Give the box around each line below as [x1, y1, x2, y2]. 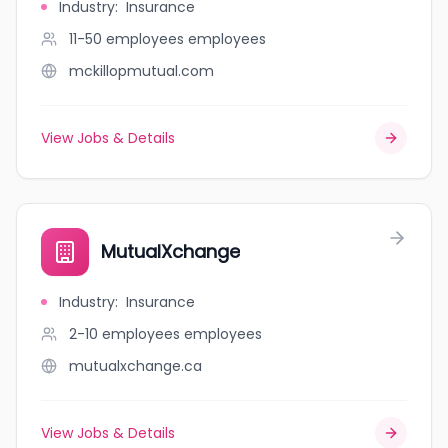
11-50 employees [69, 29, 184, 49]
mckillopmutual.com [69, 61, 214, 81]
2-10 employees [69, 324, 180, 344]
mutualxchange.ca [69, 356, 202, 376]
